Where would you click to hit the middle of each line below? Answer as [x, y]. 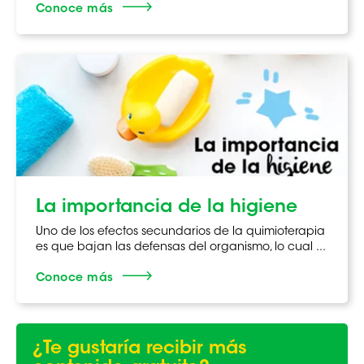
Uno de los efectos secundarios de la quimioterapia [180, 232]
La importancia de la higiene [167, 208]
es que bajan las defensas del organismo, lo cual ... [181, 247]
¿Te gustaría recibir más [140, 349]
